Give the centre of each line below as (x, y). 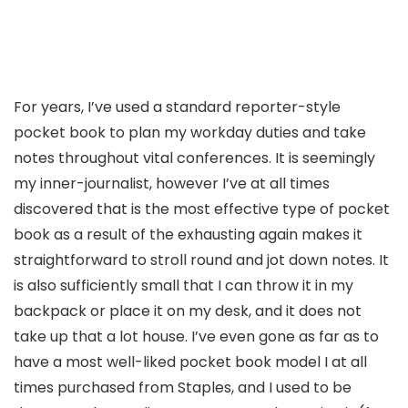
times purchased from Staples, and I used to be (183, 388)
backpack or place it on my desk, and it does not (188, 311)
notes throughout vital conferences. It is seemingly (194, 158)
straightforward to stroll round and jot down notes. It (201, 260)
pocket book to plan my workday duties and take (190, 133)
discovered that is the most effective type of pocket (202, 209)
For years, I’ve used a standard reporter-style (177, 107)
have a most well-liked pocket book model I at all (190, 362)
